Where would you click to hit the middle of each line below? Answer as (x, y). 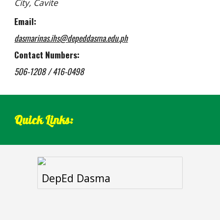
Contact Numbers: (47, 55)
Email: (26, 21)
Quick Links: (44, 120)
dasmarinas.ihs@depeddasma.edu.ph (71, 38)
